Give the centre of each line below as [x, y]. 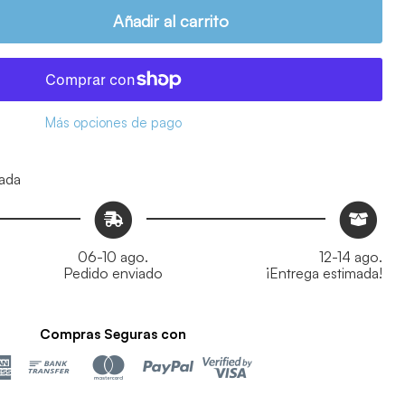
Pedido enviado [113, 273]
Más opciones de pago [113, 123]
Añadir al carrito [170, 20]
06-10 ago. [113, 256]
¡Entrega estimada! [324, 273]
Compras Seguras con [113, 334]
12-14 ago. [350, 256]
